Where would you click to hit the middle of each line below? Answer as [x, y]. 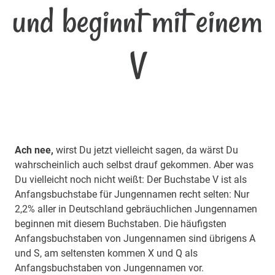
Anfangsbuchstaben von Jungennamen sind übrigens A [135, 239]
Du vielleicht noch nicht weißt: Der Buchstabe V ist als [131, 180]
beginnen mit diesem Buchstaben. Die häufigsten [121, 224]
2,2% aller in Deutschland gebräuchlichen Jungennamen [136, 209]
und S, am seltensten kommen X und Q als [106, 254]
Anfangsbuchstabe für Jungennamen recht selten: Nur [132, 195]
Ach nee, [34, 150]
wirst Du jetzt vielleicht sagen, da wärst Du [146, 150]
